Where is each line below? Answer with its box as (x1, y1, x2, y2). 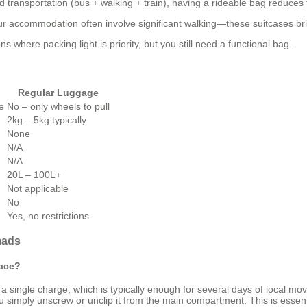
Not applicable (7, 182, 69, 194)
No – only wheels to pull (7, 100, 110, 112)
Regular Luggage (18, 86, 99, 98)
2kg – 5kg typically (7, 114, 86, 125)
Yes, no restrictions (7, 210, 89, 221)
